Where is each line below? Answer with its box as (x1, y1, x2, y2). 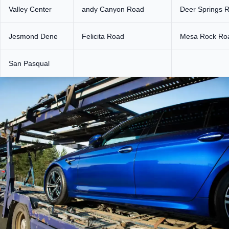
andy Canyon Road (82, 5, 144, 14)
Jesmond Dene (9, 32, 58, 41)
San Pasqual (9, 59, 50, 68)
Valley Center (9, 5, 52, 14)
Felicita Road (82, 32, 124, 41)
